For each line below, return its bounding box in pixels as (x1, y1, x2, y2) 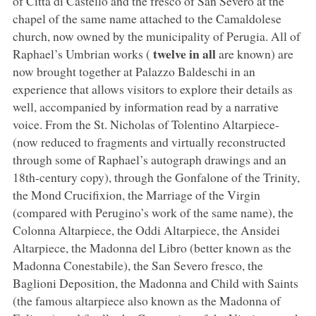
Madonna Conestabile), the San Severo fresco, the (12, 256, 263, 274)
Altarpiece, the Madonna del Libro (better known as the (12, 238, 291, 256)
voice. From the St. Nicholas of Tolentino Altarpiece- (12, 115, 279, 133)
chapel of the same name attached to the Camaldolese (12, 9, 281, 27)
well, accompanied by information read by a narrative (12, 97, 279, 115)
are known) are (215, 44, 293, 62)
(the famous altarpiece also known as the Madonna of (12, 291, 281, 309)
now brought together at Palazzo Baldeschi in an (12, 62, 255, 80)
